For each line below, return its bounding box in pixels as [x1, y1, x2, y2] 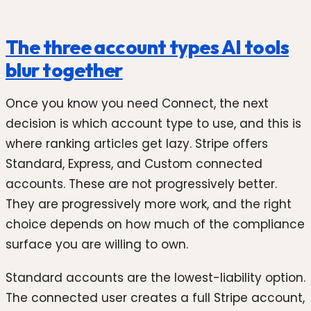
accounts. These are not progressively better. [6, 176, 277, 193]
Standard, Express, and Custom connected [6, 155, 262, 173]
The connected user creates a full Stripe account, [6, 289, 305, 306]
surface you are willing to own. [6, 236, 188, 253]
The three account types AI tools [6, 34, 289, 59]
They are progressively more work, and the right [6, 196, 292, 213]
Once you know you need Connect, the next [6, 95, 269, 112]
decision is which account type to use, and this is [6, 115, 301, 133]
